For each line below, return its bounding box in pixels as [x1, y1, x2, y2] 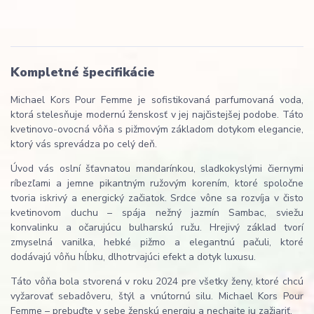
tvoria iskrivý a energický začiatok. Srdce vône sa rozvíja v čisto [11, 191, 303, 205]
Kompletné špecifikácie [11, 64, 155, 81]
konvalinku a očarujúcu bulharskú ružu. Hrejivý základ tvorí [11, 220, 303, 234]
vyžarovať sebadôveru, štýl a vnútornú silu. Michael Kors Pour [11, 289, 303, 303]
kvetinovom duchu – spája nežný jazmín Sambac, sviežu [11, 205, 303, 219]
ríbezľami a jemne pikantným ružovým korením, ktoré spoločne [11, 176, 303, 190]
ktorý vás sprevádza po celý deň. [11, 137, 157, 151]
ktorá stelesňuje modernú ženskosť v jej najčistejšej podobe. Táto [11, 107, 303, 121]
